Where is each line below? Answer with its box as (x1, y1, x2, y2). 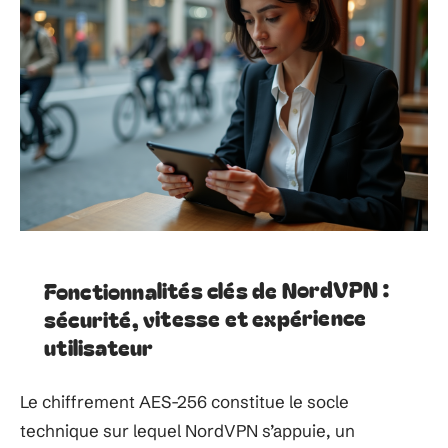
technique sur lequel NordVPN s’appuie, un (20, 420, 355, 441)
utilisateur (44, 329, 154, 363)
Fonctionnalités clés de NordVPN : (43, 271, 391, 307)
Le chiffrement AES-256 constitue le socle (20, 391, 349, 412)
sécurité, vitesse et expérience (43, 300, 367, 335)
